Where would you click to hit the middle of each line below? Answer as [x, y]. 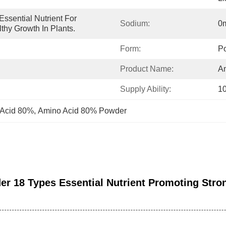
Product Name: [147, 69]
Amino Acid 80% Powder [82, 111]
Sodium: [135, 23]
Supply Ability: [146, 89]
